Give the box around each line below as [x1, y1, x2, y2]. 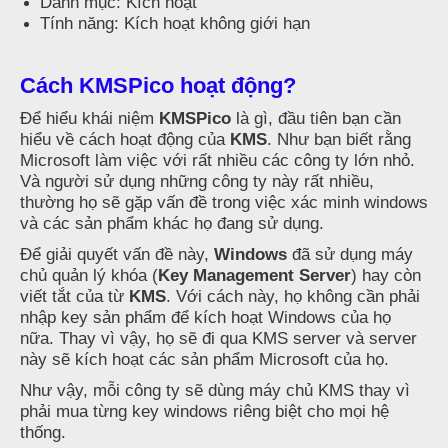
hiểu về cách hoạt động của [20, 130, 230, 149]
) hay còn [351, 266, 421, 285]
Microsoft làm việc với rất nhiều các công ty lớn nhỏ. [20, 151, 415, 170]
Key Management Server [158, 266, 351, 285]
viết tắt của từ [20, 287, 129, 306]
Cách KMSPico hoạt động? [20, 73, 296, 99]
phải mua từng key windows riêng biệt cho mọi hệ [20, 402, 389, 421]
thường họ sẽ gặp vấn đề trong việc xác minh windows [20, 193, 428, 212]
